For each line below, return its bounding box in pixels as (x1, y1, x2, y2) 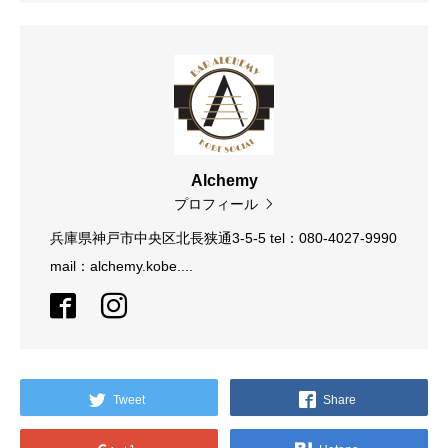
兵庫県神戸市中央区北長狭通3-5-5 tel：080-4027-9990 (50, 230, 397, 247)
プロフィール (173, 196, 258, 213)
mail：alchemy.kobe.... (50, 258, 193, 275)
